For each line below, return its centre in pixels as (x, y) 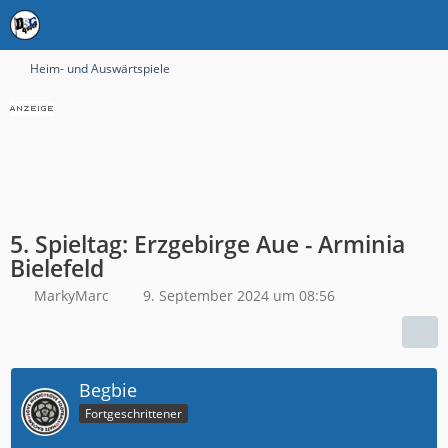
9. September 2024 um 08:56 (239, 295)
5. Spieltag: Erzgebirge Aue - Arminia (207, 244)
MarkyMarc (71, 295)
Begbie (108, 390)
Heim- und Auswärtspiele (100, 68)
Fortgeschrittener (133, 413)
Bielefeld (57, 268)
